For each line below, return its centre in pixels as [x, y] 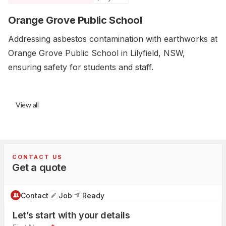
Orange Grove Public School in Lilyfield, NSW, [97, 53]
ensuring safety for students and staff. [81, 67]
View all [27, 104]
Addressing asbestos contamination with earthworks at [113, 39]
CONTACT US [37, 157]
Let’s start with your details [71, 215]
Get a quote [39, 167]
